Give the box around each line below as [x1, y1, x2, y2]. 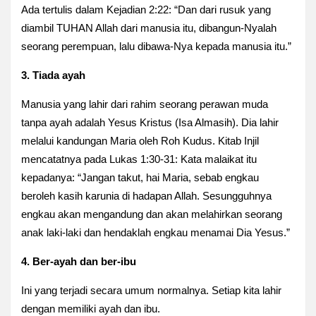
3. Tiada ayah [21, 69, 85, 82]
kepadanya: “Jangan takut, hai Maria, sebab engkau [21, 171, 259, 184]
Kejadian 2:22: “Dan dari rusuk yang [107, 4, 271, 16]
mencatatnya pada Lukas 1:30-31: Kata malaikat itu [21, 153, 257, 166]
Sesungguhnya [202, 190, 272, 202]
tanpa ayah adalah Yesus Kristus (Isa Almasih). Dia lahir [21, 116, 279, 129]
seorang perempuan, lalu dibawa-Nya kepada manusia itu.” [21, 40, 291, 53]
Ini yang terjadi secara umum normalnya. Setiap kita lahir [21, 284, 281, 297]
